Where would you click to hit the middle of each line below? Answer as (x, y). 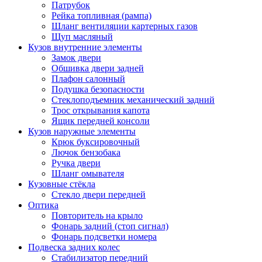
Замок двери (76, 57)
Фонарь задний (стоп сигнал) (110, 226)
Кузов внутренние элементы (85, 47)
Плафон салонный (88, 78)
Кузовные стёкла (62, 184)
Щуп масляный (82, 36)
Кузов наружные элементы (82, 131)
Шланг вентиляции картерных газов (125, 26)
